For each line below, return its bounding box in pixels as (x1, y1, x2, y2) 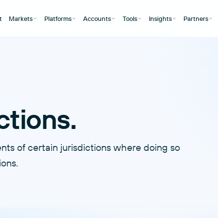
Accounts (83, 15, 111, 22)
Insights (148, 15, 172, 22)
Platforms (44, 15, 72, 22)
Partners (183, 15, 208, 22)
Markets (8, 15, 33, 22)
